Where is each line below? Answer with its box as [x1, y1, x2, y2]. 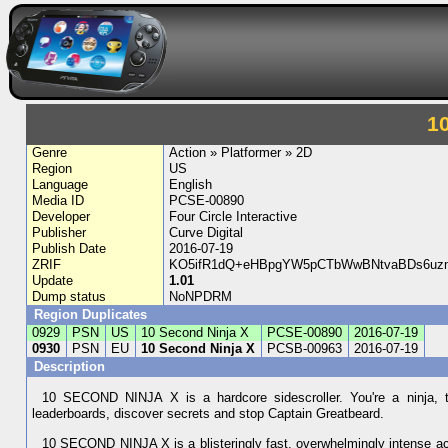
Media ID [32, 193, 85, 208]
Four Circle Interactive [168, 209, 297, 224]
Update [32, 273, 74, 288]
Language [32, 177, 89, 192]
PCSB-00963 [267, 341, 343, 356]
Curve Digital [168, 225, 243, 240]
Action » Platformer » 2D [168, 145, 312, 160]
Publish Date [32, 241, 107, 256]
